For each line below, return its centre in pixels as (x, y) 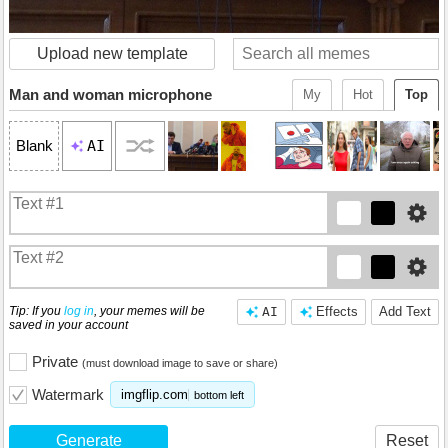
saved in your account (68, 324)
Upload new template (112, 53)
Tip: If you (36, 310)
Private (57, 361)
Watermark (68, 394)
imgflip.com (154, 395)
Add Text (405, 311)
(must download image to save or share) (180, 362)
